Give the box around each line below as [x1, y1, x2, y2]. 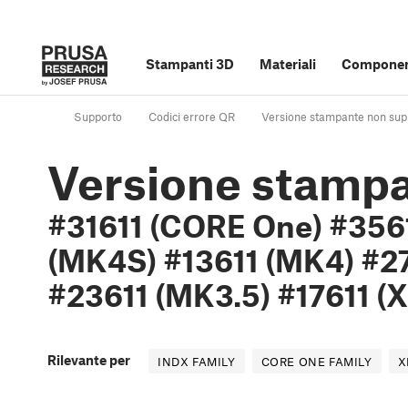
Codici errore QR [148, 109, 235, 125]
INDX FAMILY [158, 354, 236, 370]
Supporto [74, 109, 122, 125]
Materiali [260, 56, 316, 72]
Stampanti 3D [146, 56, 234, 72]
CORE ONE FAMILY [260, 354, 372, 370]
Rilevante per [47, 352, 130, 369]
